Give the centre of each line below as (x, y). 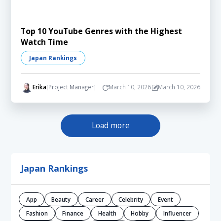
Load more (110, 126)
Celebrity (131, 199)
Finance (73, 213)
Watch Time (45, 42)
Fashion (37, 213)
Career (94, 199)
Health (107, 213)
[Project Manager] (71, 87)
